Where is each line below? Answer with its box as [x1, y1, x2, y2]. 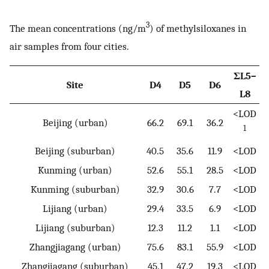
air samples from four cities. [10, 40, 129, 52]
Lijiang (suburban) [35, 221, 115, 234]
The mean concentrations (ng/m [10, 22, 146, 34]
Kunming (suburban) [30, 183, 120, 195]
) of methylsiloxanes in [150, 22, 246, 34]
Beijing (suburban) [35, 144, 115, 157]
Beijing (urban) [42, 116, 108, 128]
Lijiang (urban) [43, 202, 107, 214]
